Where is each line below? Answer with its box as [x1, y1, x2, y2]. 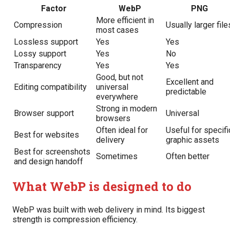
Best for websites [14, 130, 79, 140]
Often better [166, 151, 209, 162]
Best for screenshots [14, 147, 90, 157]
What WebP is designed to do [12, 178, 191, 195]
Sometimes [96, 151, 138, 162]
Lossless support [14, 37, 78, 47]
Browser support [14, 108, 74, 119]
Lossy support [14, 49, 66, 59]
